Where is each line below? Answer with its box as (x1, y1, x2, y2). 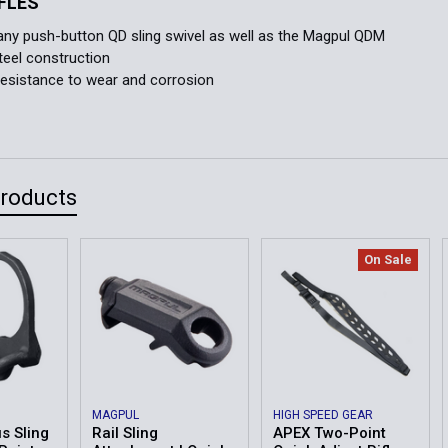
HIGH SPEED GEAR (272, 407, 373, 422)
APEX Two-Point (272, 423, 386, 442)
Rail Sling (91, 423, 158, 442)
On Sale (363, 252, 412, 268)
